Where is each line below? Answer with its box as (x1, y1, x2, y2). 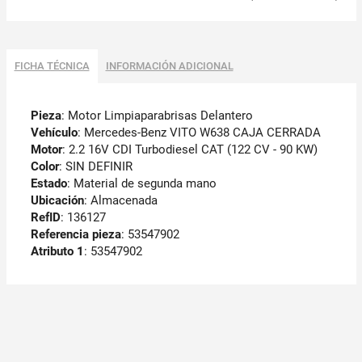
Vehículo (30, 125, 78, 141)
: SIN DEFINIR (58, 159, 133, 175)
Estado (30, 176, 67, 192)
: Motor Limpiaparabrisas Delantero (61, 108, 253, 124)
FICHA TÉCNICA (14, 60, 90, 73)
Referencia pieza (30, 227, 121, 242)
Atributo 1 (30, 244, 84, 259)
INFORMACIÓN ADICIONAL (105, 60, 234, 73)
